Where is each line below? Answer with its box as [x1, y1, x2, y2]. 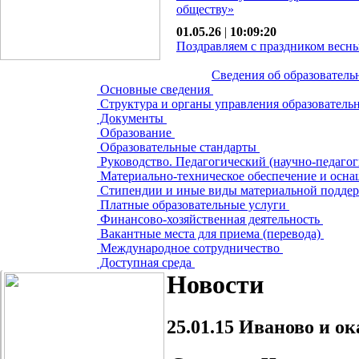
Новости [167, 270, 264, 299]
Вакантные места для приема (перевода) [97, 227, 324, 240]
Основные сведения [97, 83, 213, 96]
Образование [97, 126, 175, 139]
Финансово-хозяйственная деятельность [97, 212, 323, 226]
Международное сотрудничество [97, 241, 283, 255]
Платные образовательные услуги [97, 198, 289, 212]
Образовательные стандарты [97, 140, 260, 154]
